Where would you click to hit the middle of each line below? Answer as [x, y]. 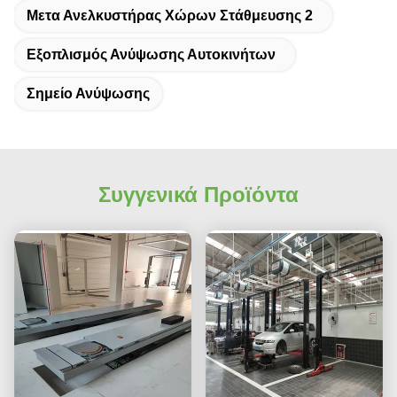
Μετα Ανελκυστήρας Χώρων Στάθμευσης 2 [170, 16]
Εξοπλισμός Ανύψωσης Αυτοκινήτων [151, 55]
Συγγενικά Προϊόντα [198, 195]
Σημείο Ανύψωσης [88, 94]
